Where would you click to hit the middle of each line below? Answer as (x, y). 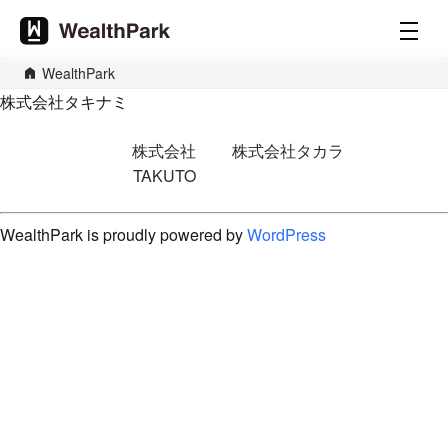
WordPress (286, 234)
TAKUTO (164, 175)
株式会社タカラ (287, 150)
